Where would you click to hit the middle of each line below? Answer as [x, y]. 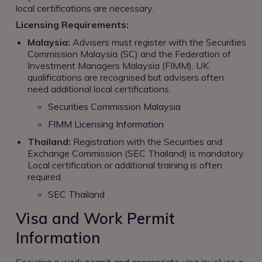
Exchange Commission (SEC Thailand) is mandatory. [136, 153]
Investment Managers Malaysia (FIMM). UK [118, 65]
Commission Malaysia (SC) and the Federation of [129, 54]
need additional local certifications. [99, 89]
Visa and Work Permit [95, 218]
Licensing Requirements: [72, 25]
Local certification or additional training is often [125, 165]
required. [45, 177]
